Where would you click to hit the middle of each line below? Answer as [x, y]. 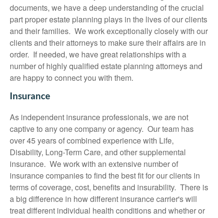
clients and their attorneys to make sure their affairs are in [108, 42]
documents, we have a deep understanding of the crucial [107, 7]
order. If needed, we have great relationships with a [98, 54]
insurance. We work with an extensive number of [94, 163]
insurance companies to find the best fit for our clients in [105, 175]
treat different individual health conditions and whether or [107, 210]
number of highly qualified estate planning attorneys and [106, 66]
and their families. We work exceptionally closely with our [109, 31]
